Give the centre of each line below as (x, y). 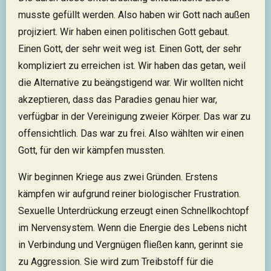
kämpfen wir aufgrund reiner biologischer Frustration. (129, 194)
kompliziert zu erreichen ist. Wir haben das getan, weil (132, 66)
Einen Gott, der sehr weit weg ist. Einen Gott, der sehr (130, 49)
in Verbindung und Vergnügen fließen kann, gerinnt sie (131, 245)
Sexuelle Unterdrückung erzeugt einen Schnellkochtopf (134, 211)
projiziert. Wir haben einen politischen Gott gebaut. (124, 32)
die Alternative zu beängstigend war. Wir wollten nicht (131, 83)
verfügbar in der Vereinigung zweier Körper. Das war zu (134, 116)
